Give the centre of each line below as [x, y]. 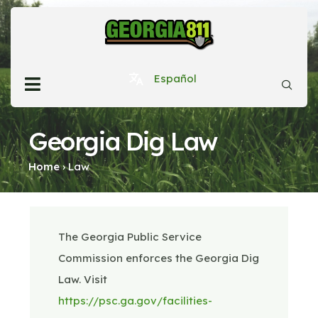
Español [176, 79]
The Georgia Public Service [130, 237]
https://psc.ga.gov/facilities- [135, 301]
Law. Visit [83, 280]
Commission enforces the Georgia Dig [159, 258]
